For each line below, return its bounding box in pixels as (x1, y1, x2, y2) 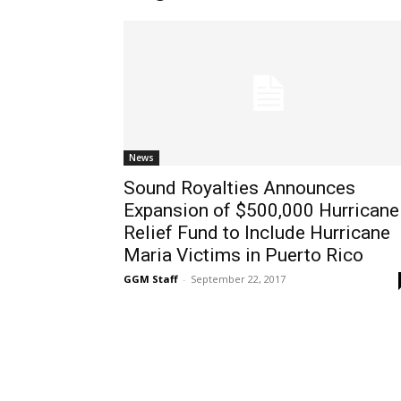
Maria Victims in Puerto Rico (124, 244, 363, 266)
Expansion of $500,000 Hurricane (124, 200, 399, 221)
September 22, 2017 (191, 272, 286, 286)
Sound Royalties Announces (124, 177, 355, 199)
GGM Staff (124, 272, 178, 286)
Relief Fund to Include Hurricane (124, 222, 390, 243)
